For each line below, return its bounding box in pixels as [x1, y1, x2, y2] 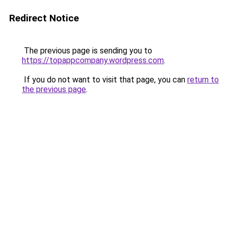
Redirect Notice [9, 12, 79, 24]
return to [187, 75, 219, 84]
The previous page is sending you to [22, 46, 152, 55]
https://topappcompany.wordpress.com [22, 55, 164, 65]
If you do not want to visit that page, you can [22, 75, 187, 84]
